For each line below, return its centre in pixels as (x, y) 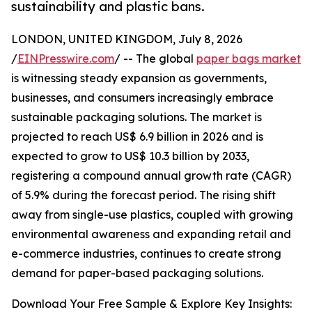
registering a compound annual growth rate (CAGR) (151, 176)
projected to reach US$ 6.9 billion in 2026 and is (137, 137)
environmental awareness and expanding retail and (151, 234)
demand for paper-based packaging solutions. (137, 273)
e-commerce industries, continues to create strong (146, 254)
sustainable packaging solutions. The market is (136, 117)
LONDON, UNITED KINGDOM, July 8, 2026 (127, 39)
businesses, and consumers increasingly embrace (142, 98)
